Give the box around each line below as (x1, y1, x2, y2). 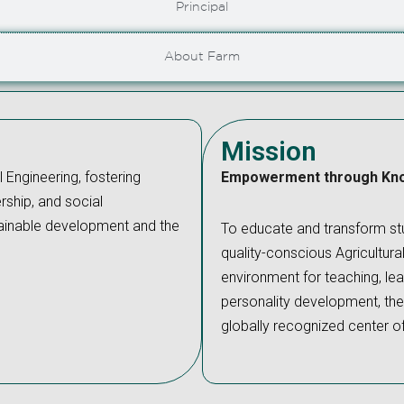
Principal (176, 2, 228, 14)
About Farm (164, 51, 240, 63)
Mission (221, 135, 317, 168)
